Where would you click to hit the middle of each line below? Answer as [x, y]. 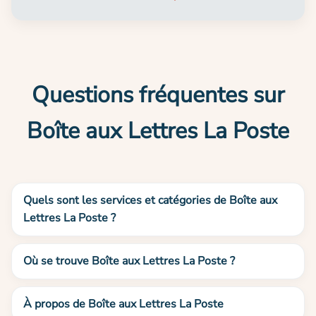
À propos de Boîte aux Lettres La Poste [123, 304]
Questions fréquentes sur [158, 95]
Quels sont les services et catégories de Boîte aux [150, 201]
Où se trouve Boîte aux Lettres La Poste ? [129, 261]
